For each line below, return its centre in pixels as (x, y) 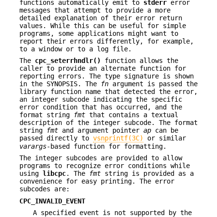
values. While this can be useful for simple (103, 25)
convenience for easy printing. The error (97, 181)
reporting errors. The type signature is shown (107, 76)
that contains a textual (132, 115)
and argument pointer (101, 130)
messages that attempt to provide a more (95, 10)
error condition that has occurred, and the (101, 107)
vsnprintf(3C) (118, 138)
